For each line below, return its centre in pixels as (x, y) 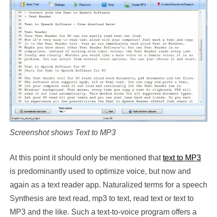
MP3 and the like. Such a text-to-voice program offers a (103, 212)
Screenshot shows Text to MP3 (63, 132)
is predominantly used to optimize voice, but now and (100, 171)
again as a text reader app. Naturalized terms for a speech (108, 185)
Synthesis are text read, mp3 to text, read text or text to (102, 198)
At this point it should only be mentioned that (86, 157)
